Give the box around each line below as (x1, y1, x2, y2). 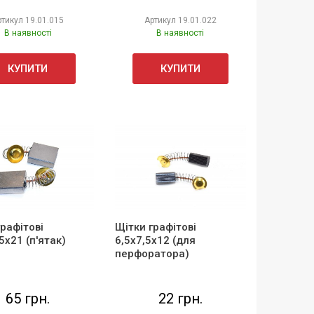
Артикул (144, 15, 178, 25)
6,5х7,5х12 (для (114, 233, 196, 247)
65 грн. (6, 289, 50, 307)
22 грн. (158, 289, 203, 307)
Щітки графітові (114, 220, 196, 233)
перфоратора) (114, 247, 189, 260)
